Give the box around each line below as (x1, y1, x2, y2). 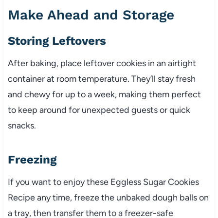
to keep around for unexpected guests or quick (7, 104, 190, 115)
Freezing (7, 152, 56, 166)
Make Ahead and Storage (7, 6, 174, 23)
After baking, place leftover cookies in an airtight (7, 57, 196, 69)
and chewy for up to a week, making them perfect (7, 89, 201, 100)
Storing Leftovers (7, 34, 106, 48)
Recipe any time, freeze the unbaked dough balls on (7, 192, 209, 203)
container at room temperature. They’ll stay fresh (7, 73, 196, 84)
